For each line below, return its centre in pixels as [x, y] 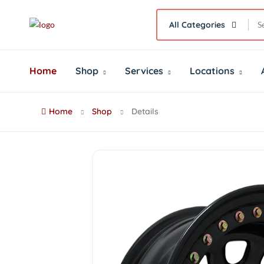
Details [144, 111]
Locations [213, 71]
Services [145, 71]
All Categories [197, 25]
